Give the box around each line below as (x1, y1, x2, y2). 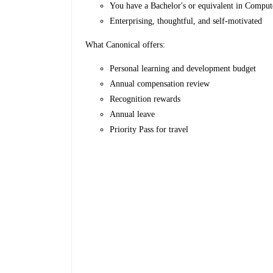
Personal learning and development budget (110, 64, 257, 74)
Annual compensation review (110, 79, 210, 89)
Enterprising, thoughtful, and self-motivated (110, 16, 263, 26)
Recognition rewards (110, 94, 181, 104)
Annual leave (110, 110, 155, 119)
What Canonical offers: (85, 40, 166, 50)
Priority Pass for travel (110, 125, 189, 135)
